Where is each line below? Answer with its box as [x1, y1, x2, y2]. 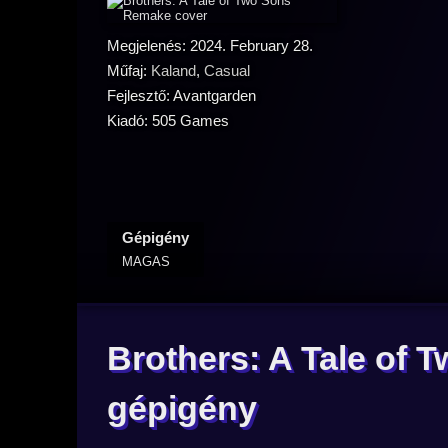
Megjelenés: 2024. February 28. [107, 37, 313, 54]
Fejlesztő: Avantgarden [107, 87, 256, 104]
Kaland [151, 62, 196, 79]
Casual [204, 62, 250, 79]
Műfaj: [107, 62, 151, 79]
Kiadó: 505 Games [107, 112, 229, 129]
